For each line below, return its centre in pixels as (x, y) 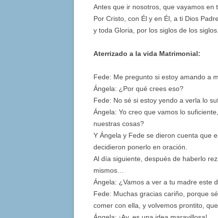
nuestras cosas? (119, 124)
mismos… (109, 171)
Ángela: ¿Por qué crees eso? (138, 89)
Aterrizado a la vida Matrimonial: (147, 54)
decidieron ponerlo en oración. (140, 147)
